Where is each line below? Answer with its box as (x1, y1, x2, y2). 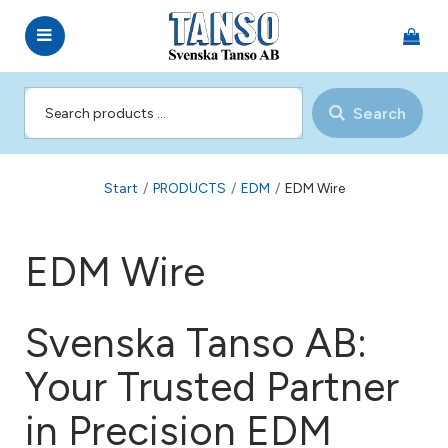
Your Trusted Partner (25, 363, 399, 412)
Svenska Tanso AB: (25, 319, 367, 368)
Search (353, 103, 406, 123)
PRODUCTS (152, 180, 226, 197)
